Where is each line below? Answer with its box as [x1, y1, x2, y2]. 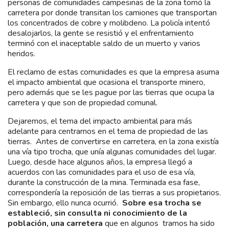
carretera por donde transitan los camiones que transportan [8, 7, 217, 18]
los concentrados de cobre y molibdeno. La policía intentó [8, 17, 210, 29]
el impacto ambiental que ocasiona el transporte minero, [8, 76, 205, 88]
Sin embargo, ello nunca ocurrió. [8, 197, 122, 209]
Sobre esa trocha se [122, 197, 201, 209]
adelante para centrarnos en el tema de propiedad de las [8, 125, 208, 137]
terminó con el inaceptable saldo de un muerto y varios [8, 37, 200, 49]
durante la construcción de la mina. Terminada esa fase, [8, 176, 200, 188]
